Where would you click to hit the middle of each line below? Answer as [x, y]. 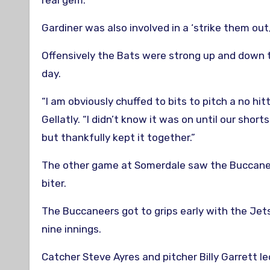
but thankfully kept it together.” [118, 137]
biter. [54, 183]
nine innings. [71, 229]
